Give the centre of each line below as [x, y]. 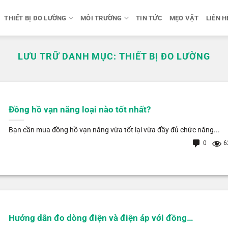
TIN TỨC [149, 18]
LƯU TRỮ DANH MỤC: [68, 56]
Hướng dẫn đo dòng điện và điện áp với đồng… [101, 218]
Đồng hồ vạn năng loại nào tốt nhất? [79, 110]
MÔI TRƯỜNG [101, 18]
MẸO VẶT [184, 18]
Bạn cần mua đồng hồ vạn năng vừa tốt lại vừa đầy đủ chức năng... [114, 130]
